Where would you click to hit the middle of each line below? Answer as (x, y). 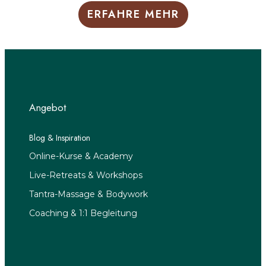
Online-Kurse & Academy (81, 156)
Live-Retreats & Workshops (86, 175)
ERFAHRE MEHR (133, 14)
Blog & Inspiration (60, 137)
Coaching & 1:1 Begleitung (83, 213)
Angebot (47, 107)
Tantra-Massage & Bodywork (88, 194)
